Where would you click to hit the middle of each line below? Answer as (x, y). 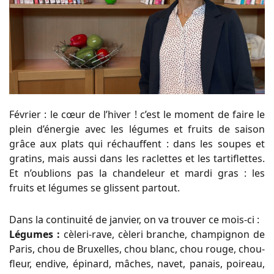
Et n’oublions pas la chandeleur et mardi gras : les (137, 173)
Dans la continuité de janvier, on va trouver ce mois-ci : (134, 220)
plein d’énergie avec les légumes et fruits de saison (137, 129)
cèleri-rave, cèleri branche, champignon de (162, 235)
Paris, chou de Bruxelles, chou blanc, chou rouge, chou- (137, 249)
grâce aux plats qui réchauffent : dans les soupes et (137, 144)
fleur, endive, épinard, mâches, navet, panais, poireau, (137, 264)
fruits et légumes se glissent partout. (94, 188)
